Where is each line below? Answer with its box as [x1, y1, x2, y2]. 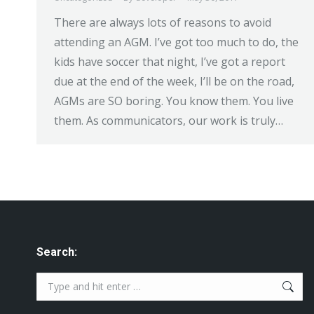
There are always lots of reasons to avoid [54, 15, 271, 30]
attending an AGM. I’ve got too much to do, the [54, 34, 299, 50]
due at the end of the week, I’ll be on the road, [54, 74, 294, 89]
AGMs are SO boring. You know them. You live [54, 93, 294, 109]
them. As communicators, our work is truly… [54, 113, 283, 128]
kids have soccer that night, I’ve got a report [54, 54, 285, 69]
